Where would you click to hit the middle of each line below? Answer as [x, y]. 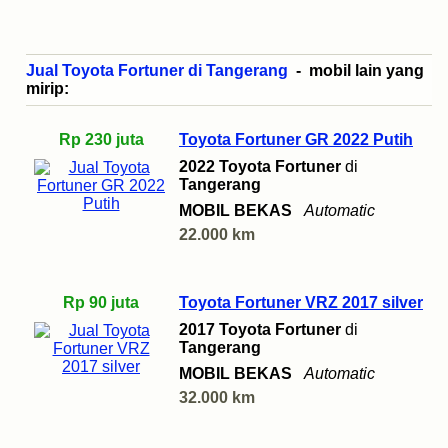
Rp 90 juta [101, 303]
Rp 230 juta [101, 140]
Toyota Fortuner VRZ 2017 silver [301, 303]
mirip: [47, 89]
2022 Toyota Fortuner [260, 167]
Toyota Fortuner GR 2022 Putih [296, 140]
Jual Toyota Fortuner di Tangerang [157, 71]
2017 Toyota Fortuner [260, 330]
